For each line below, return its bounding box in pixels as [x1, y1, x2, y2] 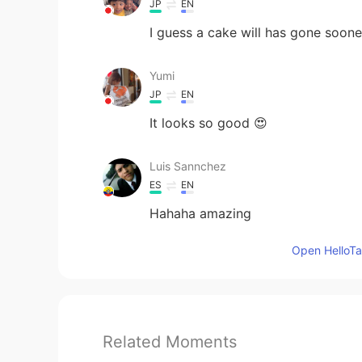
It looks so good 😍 [149, 114, 267, 131]
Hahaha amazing [149, 204, 251, 221]
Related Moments [103, 331, 237, 351]
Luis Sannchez [149, 158, 226, 173]
